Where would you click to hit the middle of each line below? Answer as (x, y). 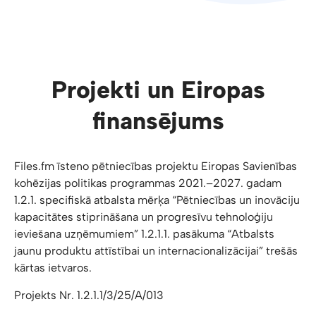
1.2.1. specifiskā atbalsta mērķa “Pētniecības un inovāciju (157, 200)
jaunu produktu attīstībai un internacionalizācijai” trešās (156, 251)
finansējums (158, 121)
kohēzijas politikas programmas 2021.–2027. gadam (148, 183)
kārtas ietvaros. (53, 268)
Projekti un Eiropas (158, 90)
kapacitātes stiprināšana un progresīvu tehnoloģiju (144, 217)
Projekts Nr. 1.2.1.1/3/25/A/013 (89, 295)
